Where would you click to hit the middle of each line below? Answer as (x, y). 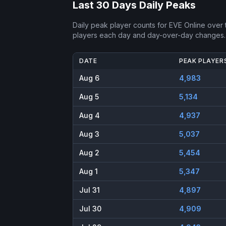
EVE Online (187, 25)
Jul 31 (90, 190)
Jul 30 (90, 209)
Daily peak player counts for (121, 25)
